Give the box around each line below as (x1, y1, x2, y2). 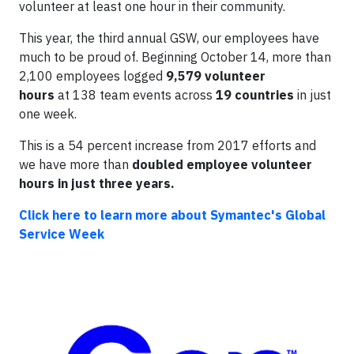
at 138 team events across (55, 87, 216, 103)
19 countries (216, 87, 294, 103)
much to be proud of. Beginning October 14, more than (19, 49, 331, 65)
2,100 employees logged (19, 68, 166, 84)
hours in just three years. (19, 175, 175, 191)
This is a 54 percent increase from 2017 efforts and (19, 137, 316, 153)
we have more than (19, 156, 132, 172)
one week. (19, 106, 80, 122)
